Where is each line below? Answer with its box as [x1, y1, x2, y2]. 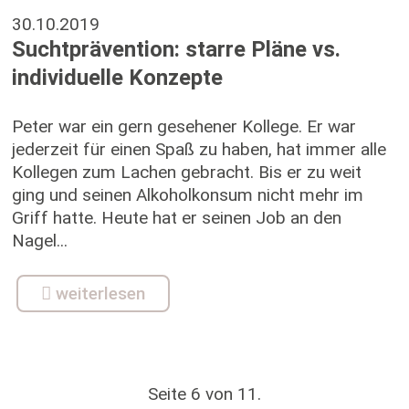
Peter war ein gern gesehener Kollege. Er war [11, 116, 356, 137]
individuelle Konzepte [11, 65, 223, 90]
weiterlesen [55, 283, 145, 304]
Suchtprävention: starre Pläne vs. [11, 37, 341, 62]
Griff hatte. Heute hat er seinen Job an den [11, 207, 341, 228]
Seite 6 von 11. [148, 383, 261, 404]
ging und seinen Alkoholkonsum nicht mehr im [11, 184, 363, 205]
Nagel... [11, 230, 68, 251]
